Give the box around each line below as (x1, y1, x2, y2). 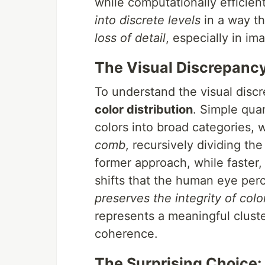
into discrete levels (95, 13, 201, 27)
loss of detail (95, 31, 166, 45)
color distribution (95, 102, 193, 117)
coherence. (95, 227, 158, 241)
